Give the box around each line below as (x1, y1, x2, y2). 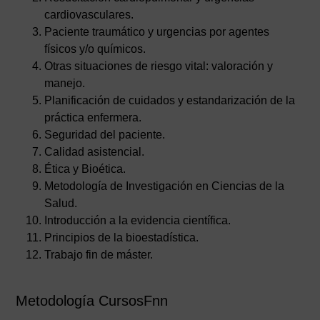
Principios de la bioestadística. (44, 231, 199, 244)
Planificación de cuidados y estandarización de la (44, 94, 296, 106)
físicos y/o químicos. (44, 43, 146, 55)
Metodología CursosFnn (16, 293, 169, 309)
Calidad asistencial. (44, 146, 145, 158)
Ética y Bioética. (44, 163, 126, 175)
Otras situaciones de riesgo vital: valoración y (44, 60, 274, 72)
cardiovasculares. (44, 9, 134, 21)
